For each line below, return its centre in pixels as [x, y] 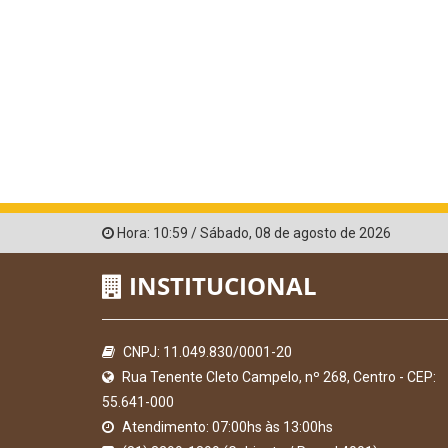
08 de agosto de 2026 [323, 232]
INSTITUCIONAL [220, 285]
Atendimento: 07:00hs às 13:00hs [226, 426]
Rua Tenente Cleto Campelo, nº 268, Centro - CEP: [277, 376]
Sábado [224, 232]
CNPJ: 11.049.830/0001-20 [206, 351]
